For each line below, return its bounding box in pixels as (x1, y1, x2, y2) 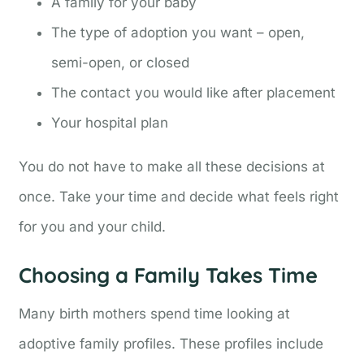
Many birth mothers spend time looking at (19, 305, 291, 322)
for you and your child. (19, 219, 167, 236)
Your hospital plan (51, 115, 169, 132)
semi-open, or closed (51, 54, 190, 71)
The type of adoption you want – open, (51, 24, 305, 41)
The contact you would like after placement (51, 84, 336, 102)
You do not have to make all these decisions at (19, 158, 326, 175)
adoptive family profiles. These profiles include (19, 335, 324, 352)
